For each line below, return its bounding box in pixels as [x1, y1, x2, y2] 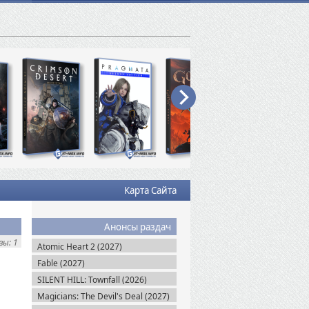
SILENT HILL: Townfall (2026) [37, 274, 147, 286]
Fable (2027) [37, 257, 85, 269]
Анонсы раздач [104, 221, 171, 233]
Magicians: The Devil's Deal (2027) [37, 290, 170, 302]
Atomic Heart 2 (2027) [37, 241, 122, 252]
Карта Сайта [124, 184, 177, 197]
